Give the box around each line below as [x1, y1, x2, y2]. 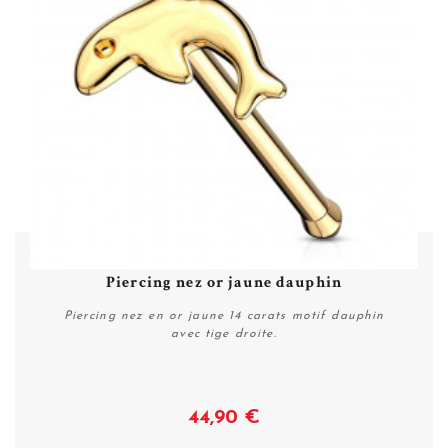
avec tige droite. [171, 327, 277, 340]
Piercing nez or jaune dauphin [105, 271, 343, 293]
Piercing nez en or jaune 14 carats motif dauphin [63, 309, 385, 322]
